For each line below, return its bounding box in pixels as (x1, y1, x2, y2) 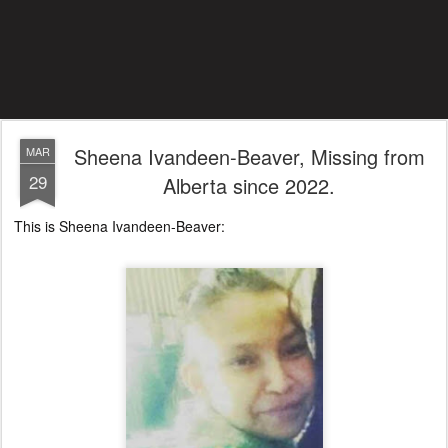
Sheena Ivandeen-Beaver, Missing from (73, 142, 425, 171)
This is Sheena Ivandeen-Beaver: (10, 216, 225, 236)
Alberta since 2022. (163, 171, 335, 200)
